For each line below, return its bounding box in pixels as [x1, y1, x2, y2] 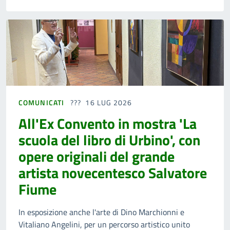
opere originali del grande [18, 145, 175, 168]
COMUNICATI [18, 97, 64, 108]
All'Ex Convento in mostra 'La [18, 112, 197, 135]
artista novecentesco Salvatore [18, 162, 207, 184]
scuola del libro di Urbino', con [18, 129, 200, 151]
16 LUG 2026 [85, 97, 132, 108]
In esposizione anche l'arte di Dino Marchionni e [18, 206, 184, 219]
